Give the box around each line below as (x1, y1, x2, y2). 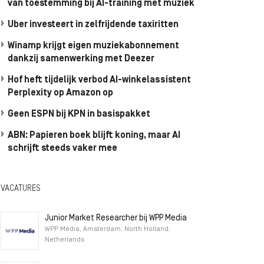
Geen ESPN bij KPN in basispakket (8, 110, 150, 119)
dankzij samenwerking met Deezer (8, 54, 154, 64)
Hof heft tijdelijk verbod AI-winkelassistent (8, 75, 191, 85)
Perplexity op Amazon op (8, 88, 113, 98)
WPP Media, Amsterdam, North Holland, (45, 226, 170, 233)
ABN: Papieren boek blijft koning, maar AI (8, 131, 180, 140)
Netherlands (45, 236, 84, 243)
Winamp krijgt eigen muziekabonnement (8, 41, 179, 51)
